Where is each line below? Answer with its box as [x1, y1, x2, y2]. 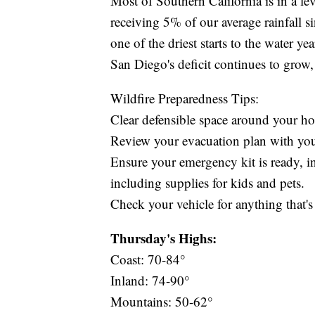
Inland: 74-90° [110, 271, 190, 290]
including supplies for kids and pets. [110, 174, 304, 192]
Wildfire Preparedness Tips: [110, 89, 259, 108]
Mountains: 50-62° [110, 292, 213, 311]
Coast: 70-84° [110, 250, 186, 269]
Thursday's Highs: [110, 229, 221, 248]
